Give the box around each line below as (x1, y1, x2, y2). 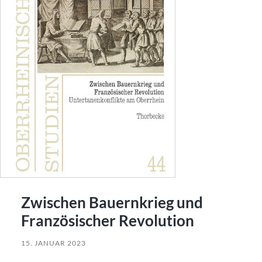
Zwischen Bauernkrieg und (20, 192, 203, 212)
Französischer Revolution (20, 211, 194, 230)
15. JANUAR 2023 (20, 238, 86, 247)
